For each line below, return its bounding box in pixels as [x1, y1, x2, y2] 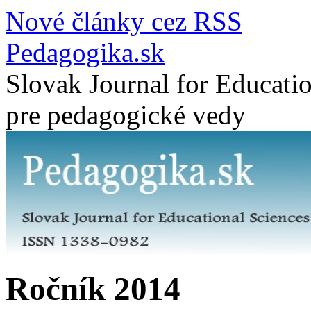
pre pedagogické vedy [6, 100, 246, 130]
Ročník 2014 [6, 271, 180, 308]
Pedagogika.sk [6, 37, 165, 67]
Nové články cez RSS [6, 6, 242, 36]
